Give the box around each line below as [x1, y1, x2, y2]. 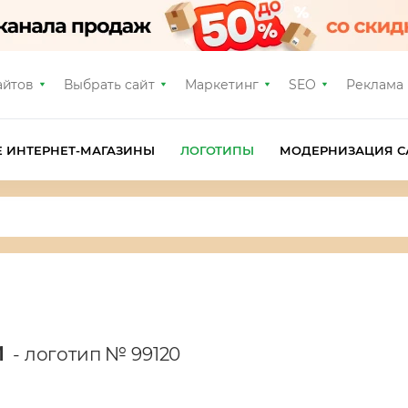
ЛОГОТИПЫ [179, 142, 255, 158]
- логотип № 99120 [13, 342, 181, 365]
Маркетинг [185, 76, 259, 93]
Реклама [345, 76, 403, 93]
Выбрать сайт [64, 76, 156, 93]
